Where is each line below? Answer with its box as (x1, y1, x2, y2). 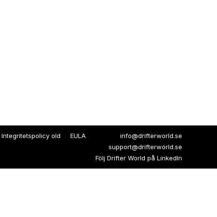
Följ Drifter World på (95, 154, 157, 162)
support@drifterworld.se (108, 142, 182, 151)
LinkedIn (157, 154, 182, 162)
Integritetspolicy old (1, 131, 61, 139)
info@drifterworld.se (120, 131, 182, 139)
